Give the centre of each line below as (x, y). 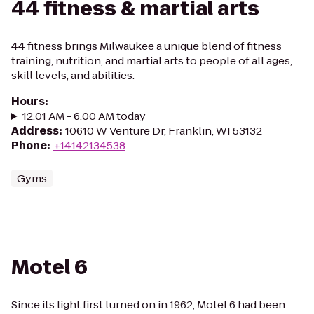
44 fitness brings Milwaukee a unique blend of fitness (146, 46)
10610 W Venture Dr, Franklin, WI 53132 (164, 131)
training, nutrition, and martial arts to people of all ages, (152, 61)
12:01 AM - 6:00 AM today (84, 116)
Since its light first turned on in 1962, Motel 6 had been (148, 305)
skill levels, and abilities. (73, 75)
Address (35, 131)
